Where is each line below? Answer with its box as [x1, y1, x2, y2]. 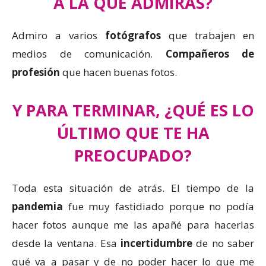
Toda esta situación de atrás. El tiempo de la [12, 180, 254, 195]
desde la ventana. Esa [12, 236, 121, 250]
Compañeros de [165, 46, 254, 61]
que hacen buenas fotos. [60, 65, 177, 79]
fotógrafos [105, 28, 161, 42]
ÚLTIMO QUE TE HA [56, 121, 210, 144]
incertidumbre [121, 236, 193, 250]
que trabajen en [161, 28, 254, 42]
